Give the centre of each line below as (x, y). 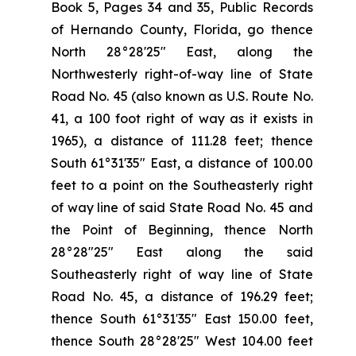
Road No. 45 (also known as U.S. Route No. (182, 96)
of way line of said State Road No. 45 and (182, 207)
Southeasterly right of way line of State (182, 274)
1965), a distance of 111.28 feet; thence (182, 141)
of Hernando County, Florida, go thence (182, 29)
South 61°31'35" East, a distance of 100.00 (182, 163)
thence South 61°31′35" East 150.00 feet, (182, 319)
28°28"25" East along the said (182, 252)
